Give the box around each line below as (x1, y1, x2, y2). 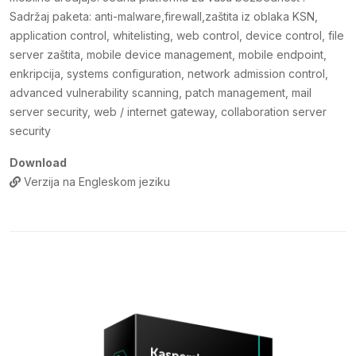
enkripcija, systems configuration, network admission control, (10, 67, 328, 81)
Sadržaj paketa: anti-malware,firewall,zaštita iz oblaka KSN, (10, 10, 318, 24)
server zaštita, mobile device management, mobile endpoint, (10, 48, 327, 62)
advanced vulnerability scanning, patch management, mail (10, 86, 311, 100)
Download (10, 156, 67, 170)
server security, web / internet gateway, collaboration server (10, 105, 327, 119)
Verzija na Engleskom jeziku (24, 175, 170, 189)
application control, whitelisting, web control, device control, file (10, 29, 344, 43)
